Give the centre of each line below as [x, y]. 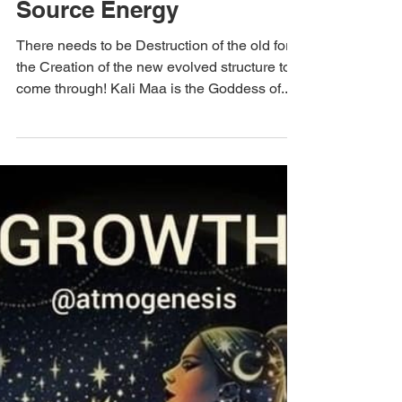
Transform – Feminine [136, 157]
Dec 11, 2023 [49, 100]
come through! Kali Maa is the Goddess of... [154, 268]
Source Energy [97, 189]
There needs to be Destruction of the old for [153, 225]
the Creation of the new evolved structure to [153, 246]
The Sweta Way [60, 122]
